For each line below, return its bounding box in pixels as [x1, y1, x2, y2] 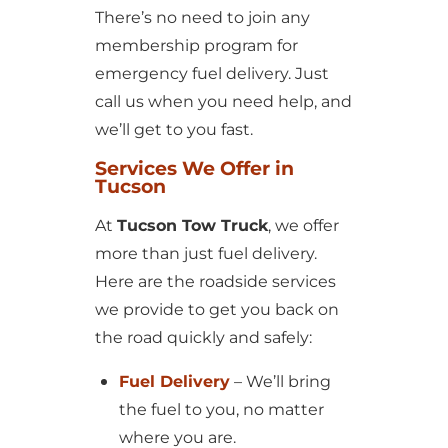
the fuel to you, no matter [118, 400, 324, 419]
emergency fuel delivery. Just [94, 64, 329, 83]
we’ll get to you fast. [94, 120, 253, 139]
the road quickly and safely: [94, 328, 312, 347]
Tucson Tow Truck [116, 216, 268, 235]
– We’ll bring [229, 372, 331, 391]
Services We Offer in [94, 157, 294, 180]
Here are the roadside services [94, 272, 336, 291]
